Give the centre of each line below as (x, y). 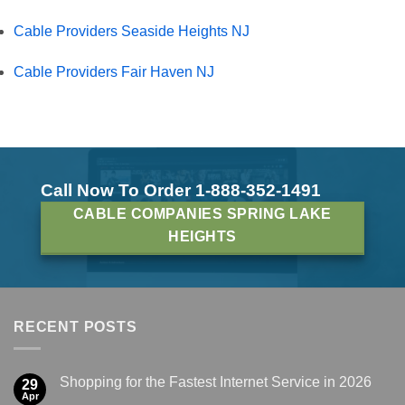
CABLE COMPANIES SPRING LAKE (202, 213)
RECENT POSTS (75, 326)
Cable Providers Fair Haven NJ (114, 71)
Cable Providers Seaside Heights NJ (132, 31)
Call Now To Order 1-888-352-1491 (181, 190)
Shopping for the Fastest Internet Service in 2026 (216, 382)
